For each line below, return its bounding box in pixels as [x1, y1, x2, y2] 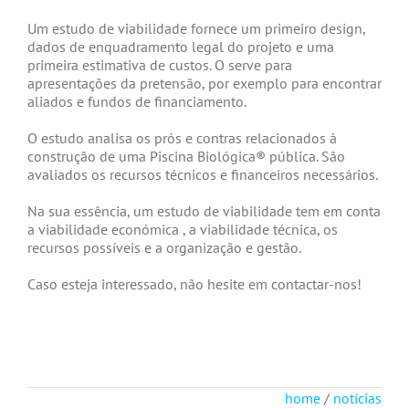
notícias [333, 388, 382, 407]
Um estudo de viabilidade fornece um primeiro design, [27, 18, 365, 37]
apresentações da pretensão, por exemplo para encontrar [27, 73, 382, 92]
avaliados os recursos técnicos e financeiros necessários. [27, 164, 378, 184]
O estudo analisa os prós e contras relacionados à [27, 128, 337, 147]
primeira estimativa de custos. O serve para [27, 55, 292, 74]
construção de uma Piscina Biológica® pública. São [27, 146, 345, 165]
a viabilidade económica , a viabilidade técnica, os [27, 219, 338, 238]
